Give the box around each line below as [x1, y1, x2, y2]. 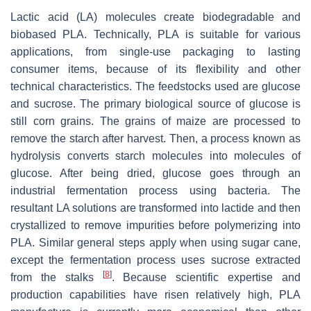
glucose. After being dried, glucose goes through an [10, 167, 301, 179]
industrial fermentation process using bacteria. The [10, 184, 301, 196]
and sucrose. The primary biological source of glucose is [10, 97, 301, 110]
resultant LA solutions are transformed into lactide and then [10, 201, 301, 214]
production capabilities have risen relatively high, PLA [10, 288, 301, 301]
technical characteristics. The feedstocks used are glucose [10, 80, 301, 92]
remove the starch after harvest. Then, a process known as [10, 132, 301, 144]
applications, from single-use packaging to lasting [10, 45, 301, 58]
